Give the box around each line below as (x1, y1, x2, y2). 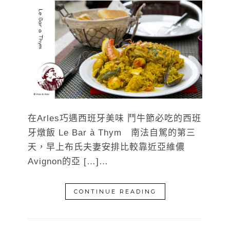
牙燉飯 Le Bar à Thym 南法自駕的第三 (28, 128, 196, 138)
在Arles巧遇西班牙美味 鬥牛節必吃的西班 (28, 113, 201, 124)
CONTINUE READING (73, 188, 157, 196)
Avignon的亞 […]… (28, 157, 108, 167)
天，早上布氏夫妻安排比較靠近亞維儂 (28, 142, 185, 152)
